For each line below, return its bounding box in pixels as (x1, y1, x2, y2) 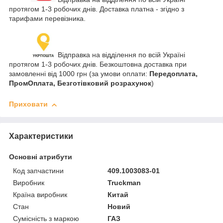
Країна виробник (13, 191, 67, 199)
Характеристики (9, 132, 73, 141)
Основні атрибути (9, 153, 72, 161)
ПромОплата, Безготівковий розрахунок (9, 79, 151, 88)
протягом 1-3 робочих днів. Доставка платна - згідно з (9, 5, 184, 13)
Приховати (9, 100, 48, 109)
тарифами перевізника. (9, 14, 86, 23)
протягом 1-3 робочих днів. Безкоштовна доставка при (9, 60, 187, 69)
